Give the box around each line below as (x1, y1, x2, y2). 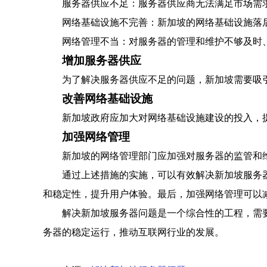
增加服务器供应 (62, 54, 141, 67)
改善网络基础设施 (62, 92, 153, 105)
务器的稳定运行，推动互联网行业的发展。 (43, 227, 224, 237)
